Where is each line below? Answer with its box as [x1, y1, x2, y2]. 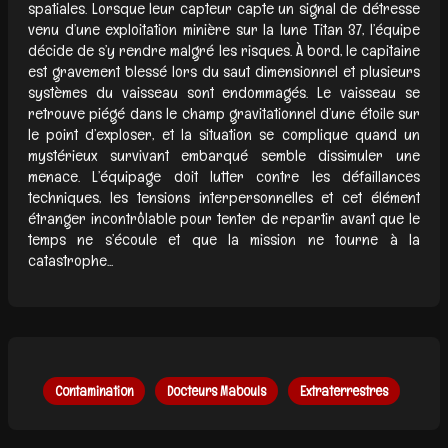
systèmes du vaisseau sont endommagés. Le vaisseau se [28, 81, 420, 103]
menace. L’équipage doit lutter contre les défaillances [28, 165, 420, 187]
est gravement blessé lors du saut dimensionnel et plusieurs [28, 60, 420, 82]
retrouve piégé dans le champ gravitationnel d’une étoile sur [28, 102, 420, 124]
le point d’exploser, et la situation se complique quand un [28, 123, 420, 145]
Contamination [54, 381, 133, 400]
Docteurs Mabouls [166, 381, 266, 400]
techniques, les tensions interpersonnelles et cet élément [28, 186, 420, 208]
